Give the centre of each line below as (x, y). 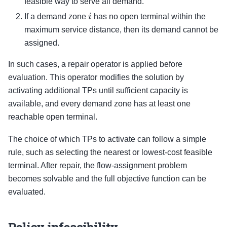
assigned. (42, 43)
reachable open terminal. (53, 117)
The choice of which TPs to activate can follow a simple (107, 139)
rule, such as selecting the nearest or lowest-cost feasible (110, 153)
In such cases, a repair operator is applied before (95, 64)
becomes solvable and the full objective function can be (107, 179)
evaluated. (27, 192)
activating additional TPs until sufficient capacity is (98, 90)
